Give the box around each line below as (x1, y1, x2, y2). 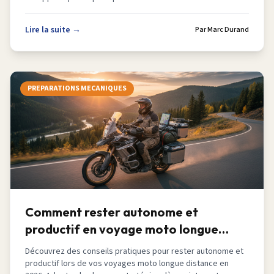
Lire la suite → (25, 24, 81, 36)
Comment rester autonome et (25, 204, 198, 220)
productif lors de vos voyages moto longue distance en (25, 257, 229, 270)
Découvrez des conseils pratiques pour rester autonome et (25, 245, 243, 257)
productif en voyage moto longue (25, 221, 218, 237)
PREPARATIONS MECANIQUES (28, 83, 127, 94)
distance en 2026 (25, 239, 124, 254)
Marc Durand (207, 24, 249, 35)
